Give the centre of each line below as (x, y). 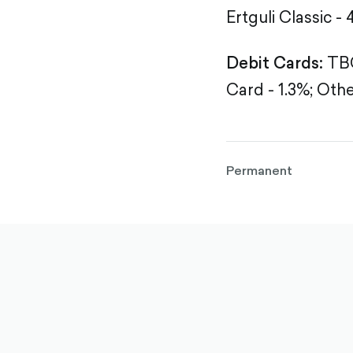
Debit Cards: (275, 63)
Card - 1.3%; (269, 89)
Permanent (259, 170)
